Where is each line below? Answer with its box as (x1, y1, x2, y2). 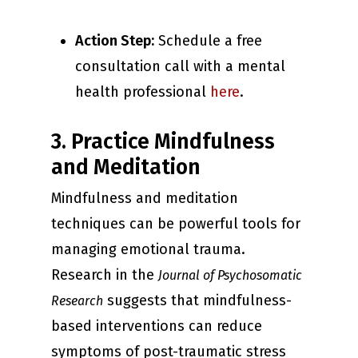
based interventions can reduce (51, 317, 262, 336)
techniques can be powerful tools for (51, 215, 300, 233)
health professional (75, 83, 210, 101)
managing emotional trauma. (51, 241, 245, 259)
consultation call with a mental (75, 58, 285, 76)
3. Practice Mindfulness (51, 129, 275, 155)
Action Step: (75, 32, 154, 50)
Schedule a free (154, 32, 262, 50)
